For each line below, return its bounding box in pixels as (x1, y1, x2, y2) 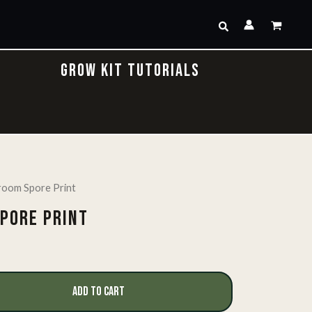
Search (217, 17, 250, 31)
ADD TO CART (72, 283, 125, 299)
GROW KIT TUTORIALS (61, 60, 200, 81)
